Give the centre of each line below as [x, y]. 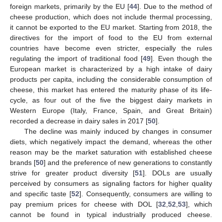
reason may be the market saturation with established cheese [111, 152]
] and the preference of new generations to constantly [128, 163]
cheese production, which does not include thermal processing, [111, 17]
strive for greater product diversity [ [73, 173]
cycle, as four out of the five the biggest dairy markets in [111, 100]
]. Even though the [182, 59]
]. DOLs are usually [177, 173]
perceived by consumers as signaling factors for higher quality [111, 184]
